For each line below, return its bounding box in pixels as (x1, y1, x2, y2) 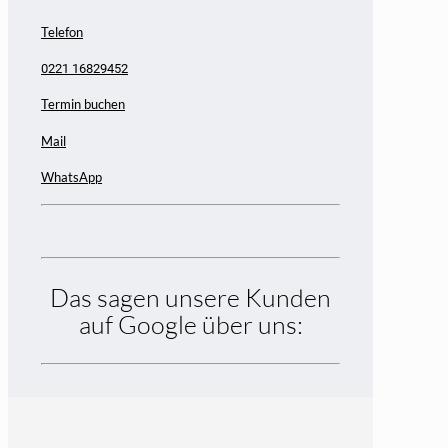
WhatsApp (41, 168, 102, 185)
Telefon (41, 23, 83, 40)
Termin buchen (41, 96, 125, 113)
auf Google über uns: (78, 309, 303, 341)
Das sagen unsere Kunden (50, 282, 331, 314)
